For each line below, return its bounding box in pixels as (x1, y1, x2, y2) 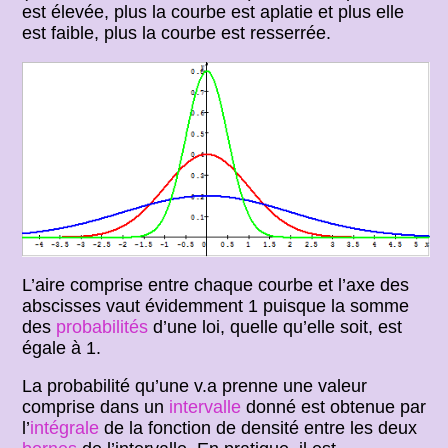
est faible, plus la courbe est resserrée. (22, 22, 332, 43)
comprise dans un (22, 397, 170, 418)
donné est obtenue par (241, 397, 427, 418)
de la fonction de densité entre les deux (99, 418, 418, 439)
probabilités (56, 316, 149, 337)
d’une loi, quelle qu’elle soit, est (148, 316, 403, 337)
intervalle (169, 397, 242, 418)
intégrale (30, 418, 100, 439)
